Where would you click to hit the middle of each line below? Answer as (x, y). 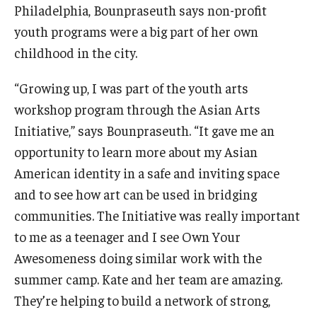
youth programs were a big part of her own (136, 31)
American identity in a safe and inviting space (147, 172)
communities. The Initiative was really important (157, 215)
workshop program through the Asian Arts (137, 109)
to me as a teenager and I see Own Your (127, 236)
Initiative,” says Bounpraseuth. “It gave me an (144, 130)
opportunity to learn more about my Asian (136, 151)
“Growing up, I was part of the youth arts (131, 87)
